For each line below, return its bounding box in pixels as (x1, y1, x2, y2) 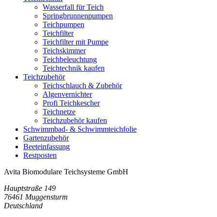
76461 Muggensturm (4, 192, 68, 201)
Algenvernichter (43, 90, 92, 98)
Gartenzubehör (23, 133, 69, 142)
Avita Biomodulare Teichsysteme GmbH (4, 167, 128, 176)
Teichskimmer (43, 46, 86, 55)
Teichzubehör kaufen (43, 116, 107, 124)
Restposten (23, 151, 57, 159)
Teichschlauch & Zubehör (43, 81, 122, 90)
